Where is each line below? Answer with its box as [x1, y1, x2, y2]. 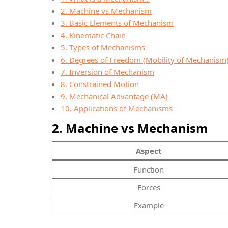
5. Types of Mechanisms [61, 42, 145, 52]
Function [133, 164, 164, 175]
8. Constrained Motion [61, 78, 139, 89]
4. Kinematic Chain [61, 30, 126, 40]
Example [133, 199, 164, 210]
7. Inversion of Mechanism [61, 66, 154, 77]
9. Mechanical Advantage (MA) [61, 91, 168, 101]
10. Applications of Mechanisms [61, 103, 173, 113]
